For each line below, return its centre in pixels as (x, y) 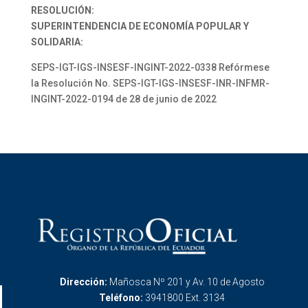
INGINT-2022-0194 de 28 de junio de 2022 (123, 99)
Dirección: (84, 282)
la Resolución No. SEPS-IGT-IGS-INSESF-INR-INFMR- (150, 83)
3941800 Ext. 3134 (185, 298)
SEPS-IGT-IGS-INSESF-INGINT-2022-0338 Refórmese (150, 67)
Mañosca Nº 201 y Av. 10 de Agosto (187, 282)
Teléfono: (122, 298)
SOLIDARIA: (57, 42)
